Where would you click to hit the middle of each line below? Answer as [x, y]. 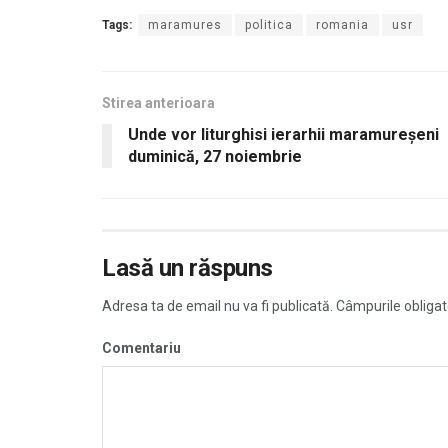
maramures [185, 24]
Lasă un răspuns [187, 267]
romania [342, 24]
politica [269, 24]
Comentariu [141, 347]
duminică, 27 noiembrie [215, 156]
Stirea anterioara [158, 102]
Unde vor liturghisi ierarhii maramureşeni [283, 134]
